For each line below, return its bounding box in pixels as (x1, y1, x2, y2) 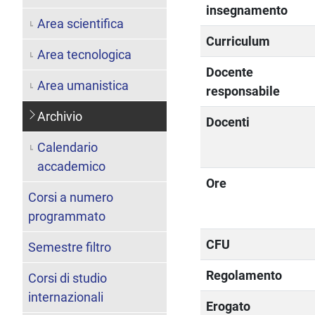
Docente (206, 64, 254, 79)
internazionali (28, 289, 103, 304)
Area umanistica (37, 77, 129, 93)
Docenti (206, 114, 250, 129)
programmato (28, 208, 105, 224)
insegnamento (206, 2, 288, 18)
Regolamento (206, 267, 283, 283)
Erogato (206, 298, 251, 314)
